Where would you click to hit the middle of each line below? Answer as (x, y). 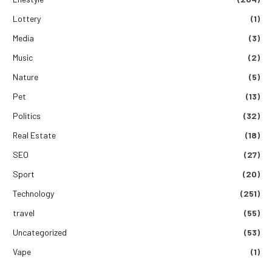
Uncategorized (40, 232)
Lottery (27, 18)
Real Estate (34, 135)
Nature (25, 76)
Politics (27, 115)
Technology (33, 193)
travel (24, 212)
